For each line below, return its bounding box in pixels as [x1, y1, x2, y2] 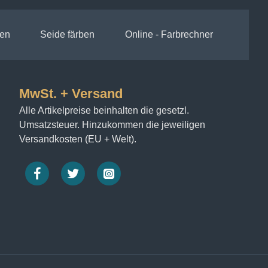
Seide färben [40, 29, 95, 40]
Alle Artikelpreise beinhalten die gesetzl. [19, 105, 189, 116]
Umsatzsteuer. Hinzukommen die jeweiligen [19, 120, 205, 130]
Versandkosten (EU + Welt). [19, 134, 136, 145]
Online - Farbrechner [124, 29, 213, 40]
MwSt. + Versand [19, 86, 123, 102]
